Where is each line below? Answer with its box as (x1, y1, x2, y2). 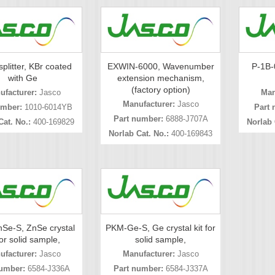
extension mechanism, (117, 73, 204, 83)
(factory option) (131, 85, 190, 95)
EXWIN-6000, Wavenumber (107, 61, 214, 72)
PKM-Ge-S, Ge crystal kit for (106, 223, 215, 233)
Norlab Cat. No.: (109, 129, 169, 139)
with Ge (7, 73, 37, 83)
